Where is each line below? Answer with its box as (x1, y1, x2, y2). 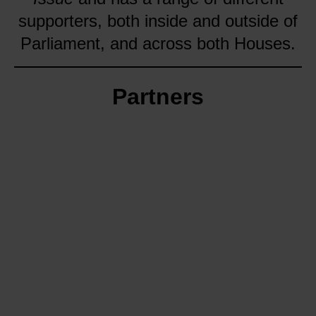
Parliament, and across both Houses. (20, 34, 296, 53)
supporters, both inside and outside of (18, 11, 298, 30)
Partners (112, 84, 204, 109)
